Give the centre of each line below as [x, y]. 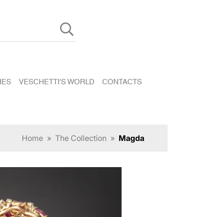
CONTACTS [122, 81]
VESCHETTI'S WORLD [56, 81]
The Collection [81, 138]
